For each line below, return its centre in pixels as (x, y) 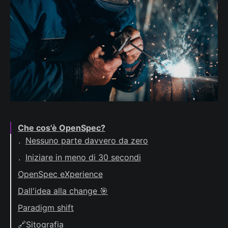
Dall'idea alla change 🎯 (63, 191)
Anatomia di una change (72, 220)
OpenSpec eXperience (60, 174)
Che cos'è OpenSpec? (61, 127)
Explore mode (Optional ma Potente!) (97, 203)
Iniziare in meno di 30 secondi (83, 157)
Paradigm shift (46, 207)
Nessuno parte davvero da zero (87, 140)
